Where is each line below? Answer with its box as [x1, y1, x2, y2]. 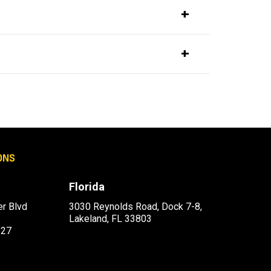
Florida [68, 180, 105, 194]
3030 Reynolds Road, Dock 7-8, [68, 201, 202, 213]
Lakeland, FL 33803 [68, 213, 152, 225]
